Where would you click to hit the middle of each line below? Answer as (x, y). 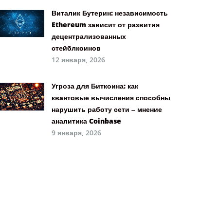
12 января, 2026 (78, 59)
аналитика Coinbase (86, 121)
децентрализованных (89, 36)
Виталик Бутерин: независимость (110, 13)
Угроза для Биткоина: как (95, 86)
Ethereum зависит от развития (106, 24)
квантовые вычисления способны (111, 97)
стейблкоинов (76, 48)
